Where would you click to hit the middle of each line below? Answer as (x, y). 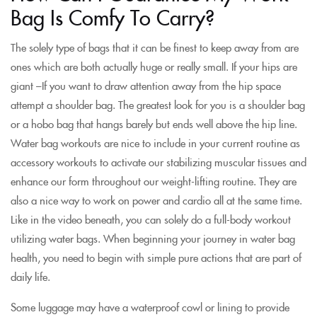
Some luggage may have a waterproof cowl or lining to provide (150, 306)
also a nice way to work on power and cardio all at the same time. (156, 200)
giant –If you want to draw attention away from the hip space (146, 85)
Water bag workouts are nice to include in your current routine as (155, 142)
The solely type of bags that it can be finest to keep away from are (155, 47)
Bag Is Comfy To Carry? (113, 17)
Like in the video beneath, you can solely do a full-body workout (151, 219)
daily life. (30, 276)
